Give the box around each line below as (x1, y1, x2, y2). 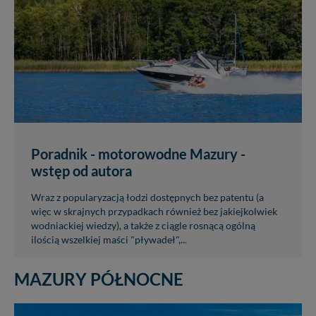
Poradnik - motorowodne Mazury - (31, 145, 245, 162)
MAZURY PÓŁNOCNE (14, 268, 187, 289)
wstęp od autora (31, 162, 132, 179)
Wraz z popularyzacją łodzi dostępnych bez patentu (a (31, 191, 264, 203)
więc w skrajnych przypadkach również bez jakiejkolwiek (31, 205, 277, 217)
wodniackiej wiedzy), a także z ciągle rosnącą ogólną (31, 219, 255, 231)
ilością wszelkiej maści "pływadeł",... (31, 233, 187, 245)
